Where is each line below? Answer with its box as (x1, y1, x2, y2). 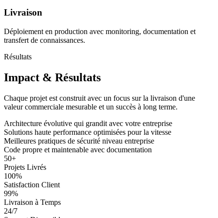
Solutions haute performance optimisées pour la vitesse (4, 127, 171, 136)
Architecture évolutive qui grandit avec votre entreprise (4, 119, 172, 127)
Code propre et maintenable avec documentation (4, 145, 152, 154)
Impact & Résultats (4, 71, 101, 84)
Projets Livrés (4, 163, 46, 171)
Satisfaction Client (4, 180, 60, 189)
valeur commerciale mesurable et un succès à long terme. (4, 102, 178, 111)
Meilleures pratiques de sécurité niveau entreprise (4, 136, 154, 145)
